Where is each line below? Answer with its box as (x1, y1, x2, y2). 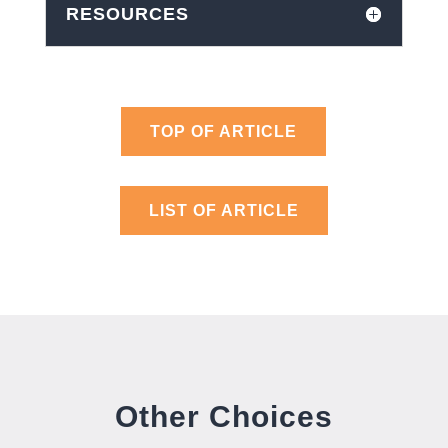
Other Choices (114, 399, 333, 433)
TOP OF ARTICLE (150, 122, 298, 140)
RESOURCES (65, 3, 189, 24)
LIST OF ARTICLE (148, 201, 299, 219)
